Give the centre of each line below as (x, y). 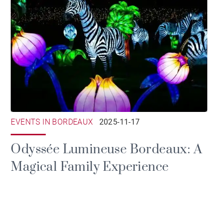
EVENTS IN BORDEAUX (52, 122)
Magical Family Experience (90, 167)
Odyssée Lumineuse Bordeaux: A (106, 150)
